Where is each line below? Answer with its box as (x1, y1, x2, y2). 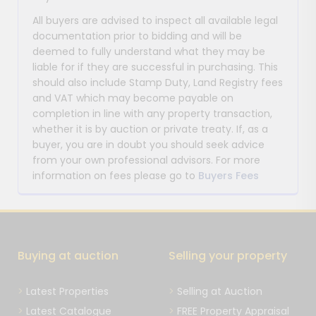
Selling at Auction (177, 284, 262, 298)
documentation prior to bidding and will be (32, 28, 242, 43)
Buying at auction (18, 247, 119, 264)
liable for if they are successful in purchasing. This (32, 59, 278, 74)
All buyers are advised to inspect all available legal (32, 13, 278, 28)
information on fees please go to (32, 168, 198, 183)
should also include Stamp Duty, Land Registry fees (32, 75, 283, 90)
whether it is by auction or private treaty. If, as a (32, 121, 268, 136)
